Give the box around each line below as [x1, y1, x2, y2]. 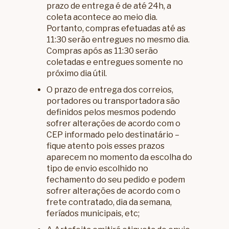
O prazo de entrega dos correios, [47, 85, 174, 95]
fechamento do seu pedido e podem [47, 175, 186, 185]
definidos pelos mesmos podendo [47, 107, 176, 118]
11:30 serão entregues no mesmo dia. [47, 35, 190, 45]
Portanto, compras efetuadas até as [47, 24, 186, 34]
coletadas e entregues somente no [47, 57, 184, 67]
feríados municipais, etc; [47, 209, 140, 219]
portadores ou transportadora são [47, 96, 180, 106]
